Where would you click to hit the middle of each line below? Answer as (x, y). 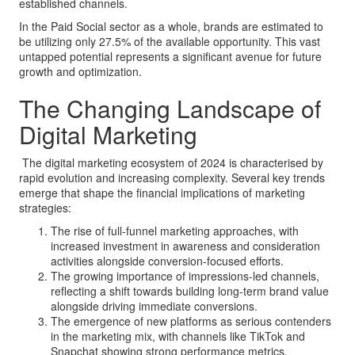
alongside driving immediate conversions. (154, 306)
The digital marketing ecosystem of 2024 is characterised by (173, 162)
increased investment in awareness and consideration (185, 246)
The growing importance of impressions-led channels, (185, 276)
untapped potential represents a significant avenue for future (170, 56)
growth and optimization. (80, 71)
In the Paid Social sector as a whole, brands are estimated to (171, 26)
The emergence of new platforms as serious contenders (191, 321)
